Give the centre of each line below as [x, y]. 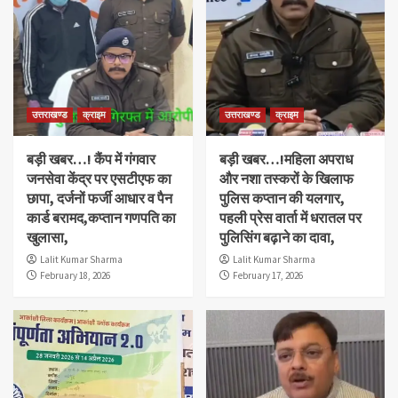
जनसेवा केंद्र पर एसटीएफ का [99, 178]
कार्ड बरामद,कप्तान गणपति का [101, 217]
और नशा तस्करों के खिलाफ [286, 178]
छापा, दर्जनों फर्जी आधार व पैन [99, 198]
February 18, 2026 [75, 275]
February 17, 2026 [267, 275]
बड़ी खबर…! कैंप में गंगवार [91, 159]
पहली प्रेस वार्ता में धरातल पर [290, 217]
